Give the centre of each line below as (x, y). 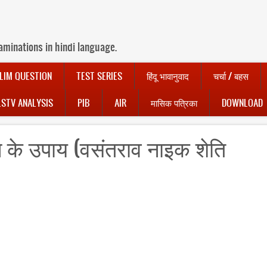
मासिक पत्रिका (174, 103)
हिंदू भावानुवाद (168, 76)
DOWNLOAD (242, 103)
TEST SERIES (99, 76)
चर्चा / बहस (231, 76)
